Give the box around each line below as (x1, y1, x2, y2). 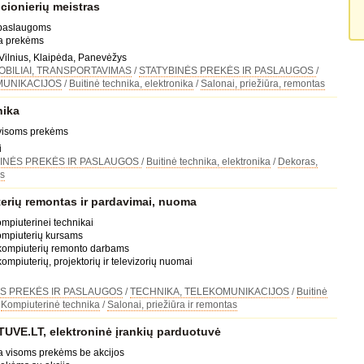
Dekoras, (277, 156, 318, 167)
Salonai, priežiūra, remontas (200, 78, 325, 89)
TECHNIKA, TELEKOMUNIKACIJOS (129, 286, 289, 297)
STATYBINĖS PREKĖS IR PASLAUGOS (138, 65, 316, 76)
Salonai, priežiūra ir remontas (106, 299, 237, 310)
